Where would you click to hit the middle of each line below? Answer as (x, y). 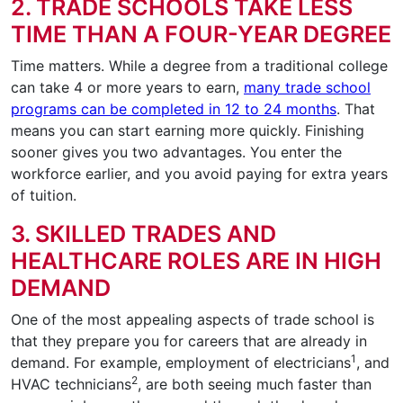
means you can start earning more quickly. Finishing (188, 131)
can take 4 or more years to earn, (127, 88)
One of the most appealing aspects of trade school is (193, 320)
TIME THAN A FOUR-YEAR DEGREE (201, 35)
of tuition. (44, 196)
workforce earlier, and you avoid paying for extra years (199, 174)
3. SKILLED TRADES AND (143, 234)
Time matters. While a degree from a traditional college (199, 66)
